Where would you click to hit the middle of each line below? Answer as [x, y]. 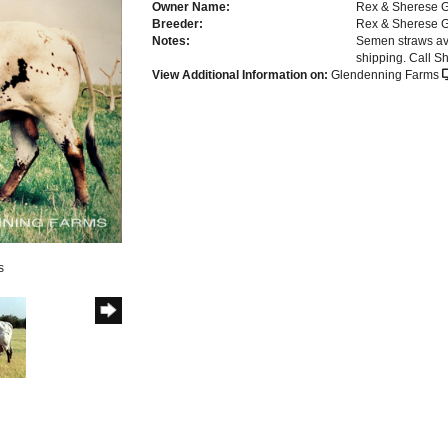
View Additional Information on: [239, 75]
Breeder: [177, 24]
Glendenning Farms [384, 75]
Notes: [170, 41]
